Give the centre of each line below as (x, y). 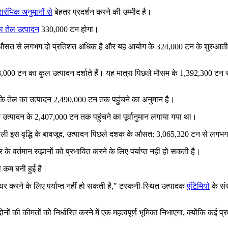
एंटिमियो (198, 186)
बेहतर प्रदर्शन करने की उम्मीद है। (102, 12)
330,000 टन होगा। (69, 29)
